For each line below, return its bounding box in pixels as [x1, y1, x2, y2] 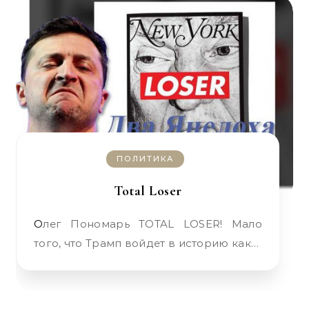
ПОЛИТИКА [117, 154, 174, 163]
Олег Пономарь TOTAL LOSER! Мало [34, 217, 43, 230]
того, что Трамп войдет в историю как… [34, 237, 259, 250]
